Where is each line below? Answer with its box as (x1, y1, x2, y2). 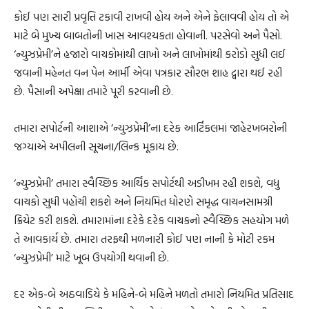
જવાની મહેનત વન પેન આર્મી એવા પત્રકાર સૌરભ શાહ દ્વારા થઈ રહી (14, 63, 282, 81)
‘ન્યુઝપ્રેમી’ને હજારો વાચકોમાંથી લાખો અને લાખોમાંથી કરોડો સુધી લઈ (14, 45, 286, 62)
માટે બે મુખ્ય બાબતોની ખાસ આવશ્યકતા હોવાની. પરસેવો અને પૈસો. (14, 26, 282, 43)
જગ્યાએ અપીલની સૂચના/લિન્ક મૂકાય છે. (14, 137, 179, 154)
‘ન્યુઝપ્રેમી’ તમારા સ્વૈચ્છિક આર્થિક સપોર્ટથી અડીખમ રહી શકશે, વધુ (14, 174, 279, 191)
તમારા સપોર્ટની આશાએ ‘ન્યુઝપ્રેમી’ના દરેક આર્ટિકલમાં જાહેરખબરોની (14, 119, 287, 136)
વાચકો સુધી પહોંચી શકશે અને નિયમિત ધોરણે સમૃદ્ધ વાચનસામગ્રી (14, 192, 272, 210)
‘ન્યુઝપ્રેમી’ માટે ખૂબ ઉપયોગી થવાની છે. (14, 248, 169, 266)
